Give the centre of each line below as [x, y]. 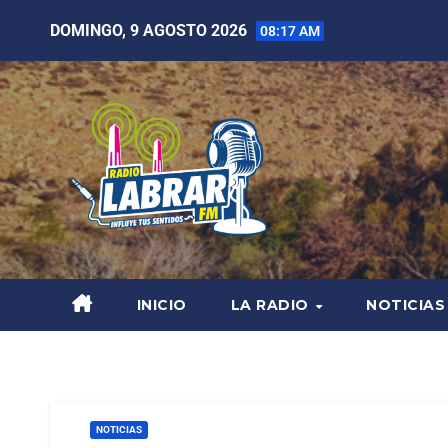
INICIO [161, 305]
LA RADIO [271, 305]
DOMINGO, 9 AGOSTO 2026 [150, 30]
